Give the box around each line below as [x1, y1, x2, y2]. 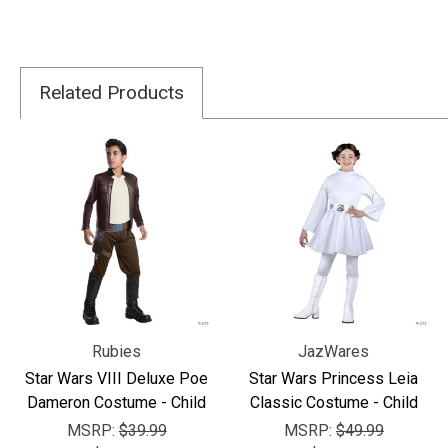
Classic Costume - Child [249, 393, 418, 413]
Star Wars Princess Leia [249, 369, 419, 389]
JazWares [298, 342, 370, 362]
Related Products [39, 80, 184, 104]
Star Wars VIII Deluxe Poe [25, 369, 209, 389]
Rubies [92, 342, 142, 362]
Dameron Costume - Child [27, 393, 207, 413]
